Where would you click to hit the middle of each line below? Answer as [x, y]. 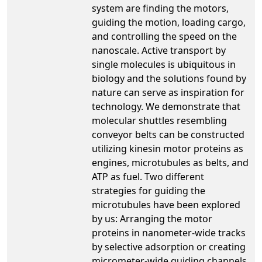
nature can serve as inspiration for [168, 92]
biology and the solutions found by [169, 78]
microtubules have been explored [166, 204]
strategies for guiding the [149, 190]
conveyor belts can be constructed [168, 134]
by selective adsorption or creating [169, 247]
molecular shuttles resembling [159, 120]
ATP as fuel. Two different [148, 176]
